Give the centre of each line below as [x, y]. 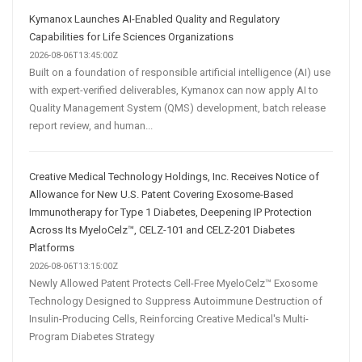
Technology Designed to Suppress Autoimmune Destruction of [176, 301]
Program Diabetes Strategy [92, 336]
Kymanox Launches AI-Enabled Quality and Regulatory [154, 19]
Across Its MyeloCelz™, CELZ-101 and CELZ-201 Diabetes [162, 229]
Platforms [52, 247]
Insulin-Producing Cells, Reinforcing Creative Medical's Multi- [169, 318]
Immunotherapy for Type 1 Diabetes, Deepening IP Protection [170, 212]
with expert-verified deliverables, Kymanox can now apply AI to [174, 90]
